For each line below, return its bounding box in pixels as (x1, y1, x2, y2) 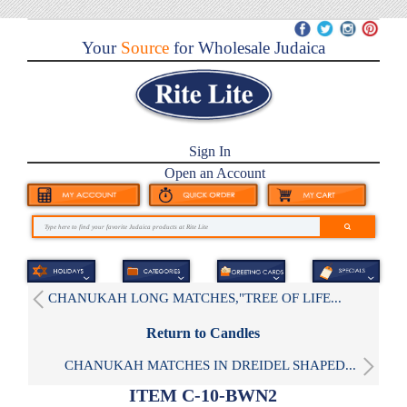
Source (116, 38, 169, 58)
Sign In (189, 144, 232, 160)
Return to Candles (146, 324, 261, 341)
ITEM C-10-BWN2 (129, 384, 278, 405)
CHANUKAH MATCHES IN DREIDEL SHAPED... (65, 357, 356, 372)
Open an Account (164, 165, 266, 182)
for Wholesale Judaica (169, 38, 325, 58)
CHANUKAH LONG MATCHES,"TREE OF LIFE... (48, 290, 342, 305)
